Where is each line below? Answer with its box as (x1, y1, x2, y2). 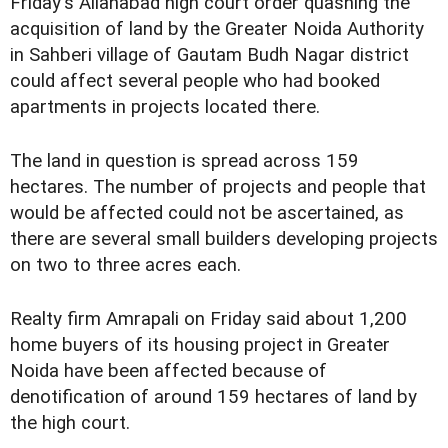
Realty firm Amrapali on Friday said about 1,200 (10, 308, 407, 331)
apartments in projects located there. (10, 96, 320, 118)
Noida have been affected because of (10, 360, 327, 383)
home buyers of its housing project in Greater (10, 334, 390, 357)
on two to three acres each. (10, 254, 241, 277)
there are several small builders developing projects (10, 228, 438, 251)
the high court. (10, 412, 130, 435)
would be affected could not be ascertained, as (10, 202, 404, 225)
